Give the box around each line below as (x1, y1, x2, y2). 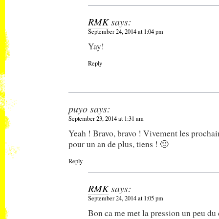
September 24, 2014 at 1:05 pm (88, 194, 163, 202)
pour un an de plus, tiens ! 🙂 (68, 138, 168, 150)
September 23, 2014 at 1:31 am (68, 114, 144, 123)
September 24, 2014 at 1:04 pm (88, 27, 163, 36)
